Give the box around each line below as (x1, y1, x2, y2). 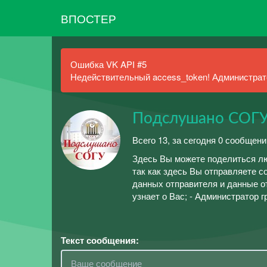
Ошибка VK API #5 (70, 58, 147, 70)
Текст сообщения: (61, 233, 139, 247)
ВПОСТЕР (61, 10, 116, 26)
